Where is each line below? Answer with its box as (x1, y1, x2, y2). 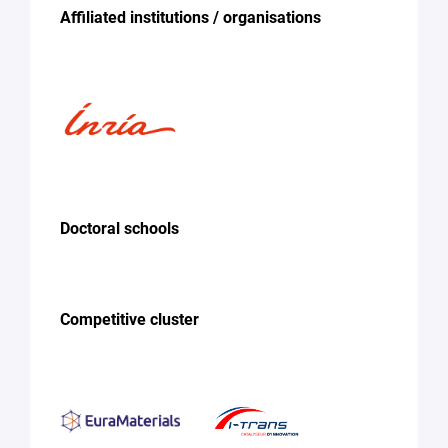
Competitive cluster (60, 310, 199, 330)
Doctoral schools (60, 219, 179, 239)
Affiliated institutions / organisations (60, 8, 321, 28)
